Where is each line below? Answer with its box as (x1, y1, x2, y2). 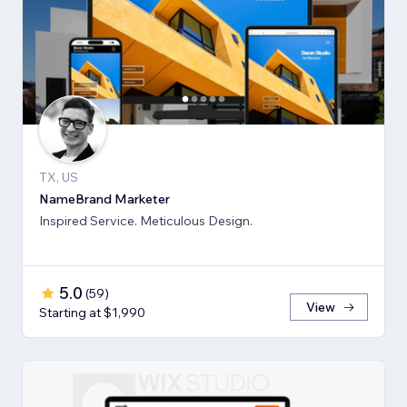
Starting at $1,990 (39, 304, 145, 322)
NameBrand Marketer (39, 191, 170, 208)
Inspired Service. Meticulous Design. (39, 213, 253, 230)
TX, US (39, 169, 78, 186)
